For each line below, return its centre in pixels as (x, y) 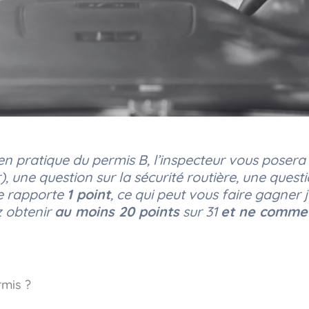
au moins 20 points (117, 211)
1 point (89, 194)
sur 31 (200, 211)
